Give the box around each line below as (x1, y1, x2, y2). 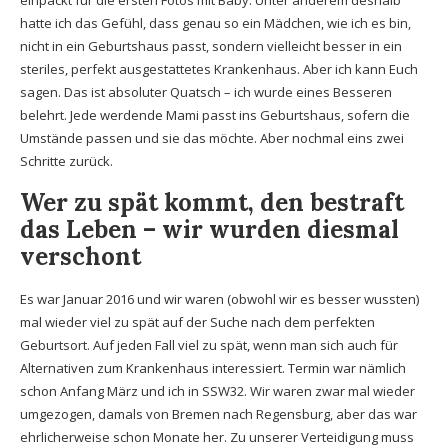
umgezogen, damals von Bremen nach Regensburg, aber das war (20, 405, 417, 423)
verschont (20, 241, 141, 272)
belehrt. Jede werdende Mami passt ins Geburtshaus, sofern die (20, 106, 410, 124)
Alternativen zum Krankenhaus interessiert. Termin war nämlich (20, 359, 406, 377)
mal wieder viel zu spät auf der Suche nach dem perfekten (20, 313, 375, 331)
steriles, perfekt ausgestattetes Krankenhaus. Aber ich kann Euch (20, 60, 418, 78)
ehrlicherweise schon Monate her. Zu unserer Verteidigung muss (20, 428, 414, 446)
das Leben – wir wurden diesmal (20, 214, 399, 245)
